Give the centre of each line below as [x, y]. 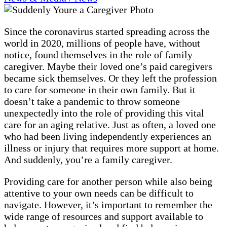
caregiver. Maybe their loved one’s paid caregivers [108, 66]
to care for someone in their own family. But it [100, 89]
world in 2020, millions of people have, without [102, 43]
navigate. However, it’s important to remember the [108, 204]
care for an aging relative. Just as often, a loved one [110, 124]
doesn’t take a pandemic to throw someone [92, 101]
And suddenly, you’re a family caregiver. [88, 159]
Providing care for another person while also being [108, 181]
